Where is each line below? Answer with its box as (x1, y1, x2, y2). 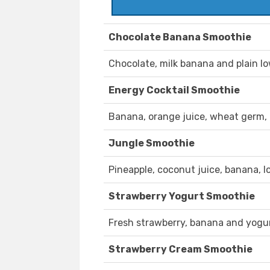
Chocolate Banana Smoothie (108, 31, 251, 43)
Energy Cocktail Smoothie (108, 84, 240, 96)
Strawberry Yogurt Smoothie (108, 190, 255, 202)
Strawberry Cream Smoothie (108, 243, 253, 256)
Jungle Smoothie (108, 137, 195, 149)
